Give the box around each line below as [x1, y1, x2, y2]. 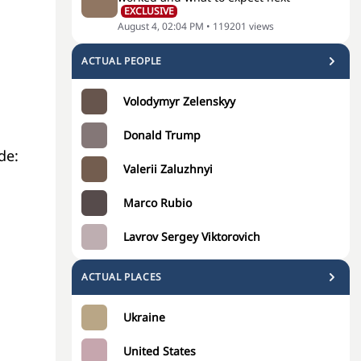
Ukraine [123, 309, 165, 325]
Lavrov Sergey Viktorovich [123, 229, 260, 244]
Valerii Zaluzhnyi [123, 161, 213, 176]
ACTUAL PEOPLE [81, 54, 162, 68]
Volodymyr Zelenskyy [123, 93, 235, 109]
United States [123, 343, 196, 359]
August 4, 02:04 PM [118, 19, 204, 33]
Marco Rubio [123, 195, 192, 210]
